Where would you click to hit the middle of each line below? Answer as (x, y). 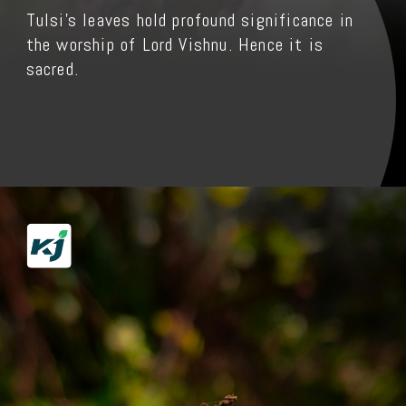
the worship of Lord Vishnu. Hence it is (175, 45)
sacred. (52, 70)
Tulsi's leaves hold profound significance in (190, 21)
